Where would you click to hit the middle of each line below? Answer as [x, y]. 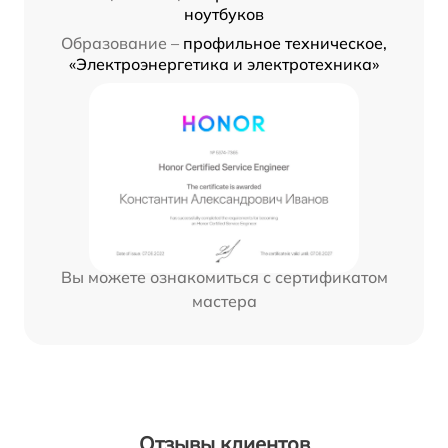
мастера [224, 301]
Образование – [120, 43]
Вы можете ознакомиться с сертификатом [224, 277]
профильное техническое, [285, 43]
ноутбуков [224, 14]
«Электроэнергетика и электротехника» [224, 64]
